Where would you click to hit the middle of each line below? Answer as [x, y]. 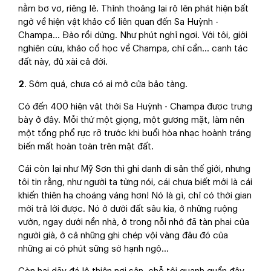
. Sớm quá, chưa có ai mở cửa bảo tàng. [106, 84]
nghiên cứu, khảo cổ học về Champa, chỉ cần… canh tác [133, 49]
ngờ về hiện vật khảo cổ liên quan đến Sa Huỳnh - [118, 22]
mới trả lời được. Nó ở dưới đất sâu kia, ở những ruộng [128, 209]
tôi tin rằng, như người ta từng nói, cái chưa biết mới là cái [135, 182]
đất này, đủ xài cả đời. [63, 62]
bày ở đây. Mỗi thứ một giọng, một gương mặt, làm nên [131, 120]
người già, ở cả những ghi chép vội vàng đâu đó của [123, 236]
